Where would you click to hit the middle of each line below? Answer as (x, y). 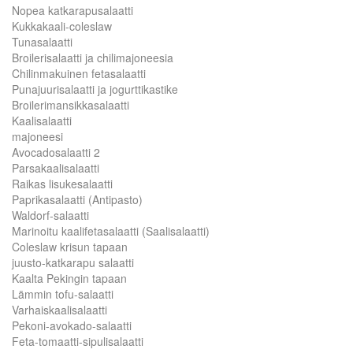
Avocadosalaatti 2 (56, 152)
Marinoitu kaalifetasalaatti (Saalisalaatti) (111, 231)
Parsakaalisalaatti (56, 168)
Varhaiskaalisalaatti (59, 310)
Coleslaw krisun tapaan (70, 247)
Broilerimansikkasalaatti (71, 105)
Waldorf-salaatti (50, 215)
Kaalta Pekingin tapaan (69, 278)
